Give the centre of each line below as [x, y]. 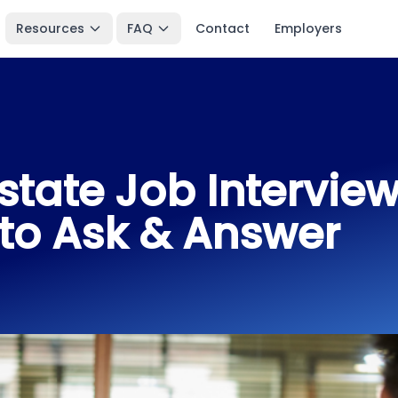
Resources [51, 28]
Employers [309, 28]
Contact [223, 28]
